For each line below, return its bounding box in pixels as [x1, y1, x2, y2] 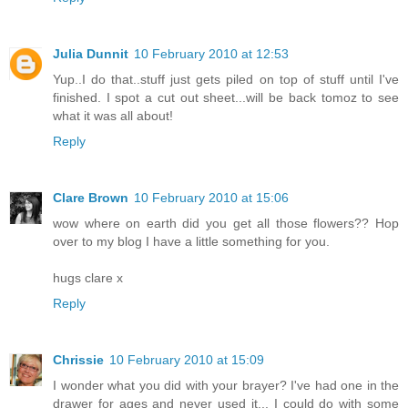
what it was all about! [53, 108, 173, 124]
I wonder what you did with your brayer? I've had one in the [53, 378, 399, 393]
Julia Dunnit [53, 46, 128, 62]
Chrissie [53, 352, 104, 368]
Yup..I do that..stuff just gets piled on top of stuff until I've [53, 72, 399, 87]
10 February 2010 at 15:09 [109, 352, 264, 368]
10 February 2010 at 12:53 [134, 46, 289, 62]
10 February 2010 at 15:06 [134, 190, 289, 206]
